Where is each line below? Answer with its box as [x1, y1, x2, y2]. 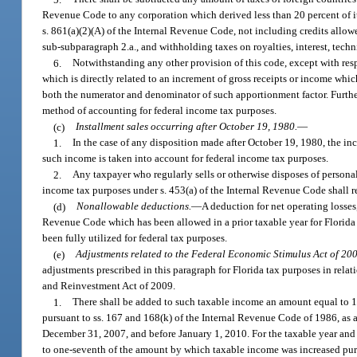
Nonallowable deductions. [76, 200, 192, 213]
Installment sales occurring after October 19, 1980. [76, 120, 298, 133]
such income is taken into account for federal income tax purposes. [42, 152, 329, 165]
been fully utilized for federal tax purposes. [42, 232, 228, 245]
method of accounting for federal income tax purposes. [42, 104, 277, 117]
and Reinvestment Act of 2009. [42, 280, 176, 292]
